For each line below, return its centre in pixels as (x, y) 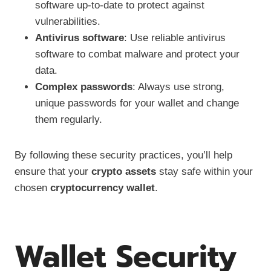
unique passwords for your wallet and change (137, 103)
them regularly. (69, 119)
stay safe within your (204, 171)
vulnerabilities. (68, 21)
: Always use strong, (178, 87)
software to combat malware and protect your (137, 54)
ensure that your (53, 171)
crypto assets (124, 171)
